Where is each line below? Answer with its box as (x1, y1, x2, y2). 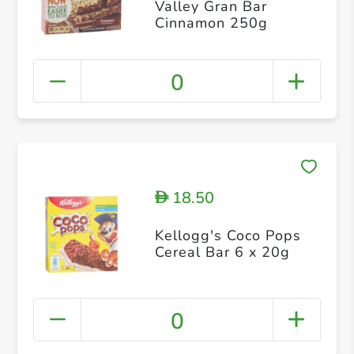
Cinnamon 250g (154, 13, 268, 32)
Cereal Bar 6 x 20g (154, 243, 290, 262)
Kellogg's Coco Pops (154, 226, 301, 246)
